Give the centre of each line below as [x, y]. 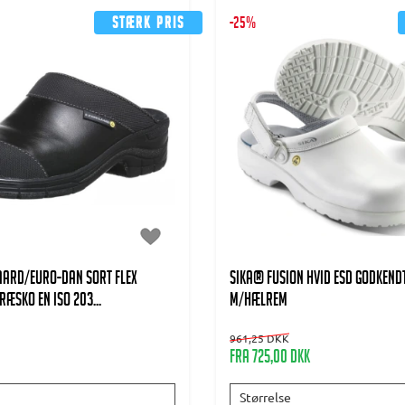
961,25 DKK [259, 338]
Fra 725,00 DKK [270, 358]
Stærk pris [148, 24]
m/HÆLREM [259, 301]
